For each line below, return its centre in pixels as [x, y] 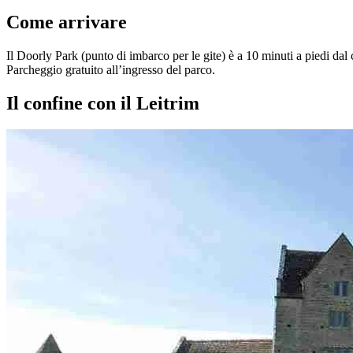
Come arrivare [67, 22]
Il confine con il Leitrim [103, 103]
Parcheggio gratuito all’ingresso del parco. [111, 69]
